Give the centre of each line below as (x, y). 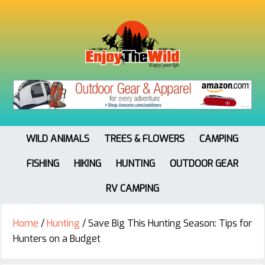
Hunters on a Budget (57, 238)
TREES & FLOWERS (144, 138)
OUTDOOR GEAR (204, 163)
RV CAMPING (132, 188)
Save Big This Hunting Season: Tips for (169, 223)
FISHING (43, 163)
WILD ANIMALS (58, 138)
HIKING (87, 163)
